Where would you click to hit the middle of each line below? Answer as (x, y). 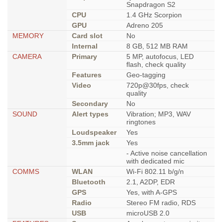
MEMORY (28, 36)
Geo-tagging (146, 75)
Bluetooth (89, 182)
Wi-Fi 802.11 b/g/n (155, 172)
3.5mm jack (91, 143)
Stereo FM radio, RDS (161, 203)
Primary (84, 57)
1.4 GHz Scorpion (154, 15)
